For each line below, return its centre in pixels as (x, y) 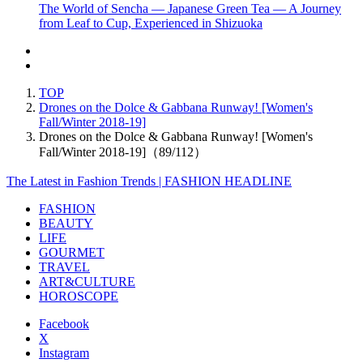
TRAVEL (64, 267)
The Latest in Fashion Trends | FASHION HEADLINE (149, 181)
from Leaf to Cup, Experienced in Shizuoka (151, 23)
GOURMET (72, 252)
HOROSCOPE (79, 296)
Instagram (64, 352)
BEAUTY (66, 223)
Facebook (64, 323)
